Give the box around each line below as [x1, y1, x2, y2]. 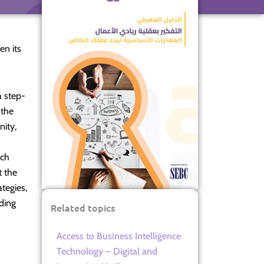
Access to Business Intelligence [57, 230, 181, 242]
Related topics [51, 200, 115, 214]
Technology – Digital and [57, 245, 157, 257]
